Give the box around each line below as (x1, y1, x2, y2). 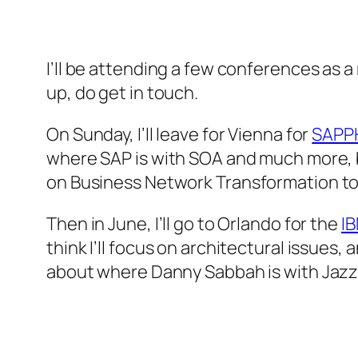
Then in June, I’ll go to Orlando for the (46, 212, 341, 237)
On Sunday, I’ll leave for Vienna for (46, 122, 312, 147)
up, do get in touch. (46, 81, 198, 105)
